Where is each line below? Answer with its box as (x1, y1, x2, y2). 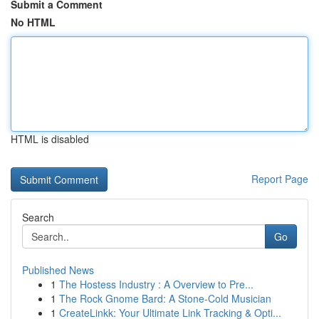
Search (22, 210, 54, 224)
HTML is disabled (11, 132, 89, 146)
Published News (22, 263, 94, 277)
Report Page (251, 172, 308, 186)
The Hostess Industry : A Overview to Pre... (59, 277, 253, 291)
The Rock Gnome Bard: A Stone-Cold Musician (59, 291, 271, 305)
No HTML (11, 15, 56, 29)
